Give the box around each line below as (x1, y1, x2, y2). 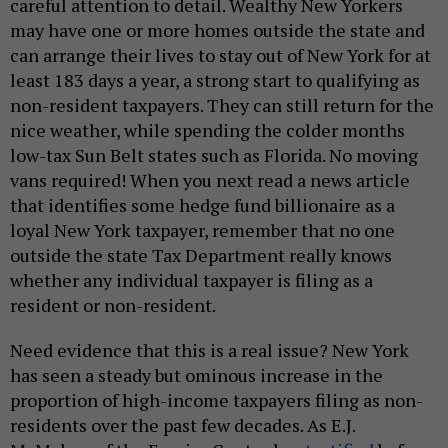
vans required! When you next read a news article (10, 167, 410, 192)
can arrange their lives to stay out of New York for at (10, 42, 431, 67)
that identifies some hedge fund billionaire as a (10, 192, 395, 217)
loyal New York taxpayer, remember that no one (10, 217, 395, 242)
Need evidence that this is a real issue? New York (10, 337, 409, 362)
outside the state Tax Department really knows (10, 242, 392, 267)
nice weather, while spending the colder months (10, 117, 405, 142)
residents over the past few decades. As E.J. (10, 412, 355, 437)
